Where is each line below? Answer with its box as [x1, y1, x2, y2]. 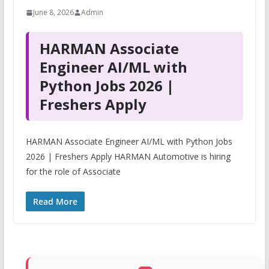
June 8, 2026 [32, 7, 74, 17]
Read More [32, 196, 77, 207]
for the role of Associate [25, 166, 121, 177]
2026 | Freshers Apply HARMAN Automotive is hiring [25, 151, 231, 162]
